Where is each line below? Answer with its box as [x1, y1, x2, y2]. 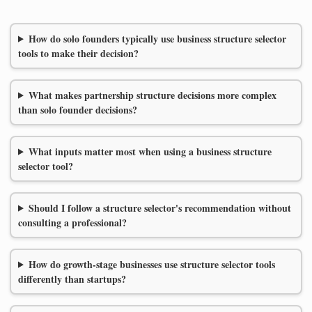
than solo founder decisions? [18, 102, 137, 117]
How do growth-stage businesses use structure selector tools [28, 256, 275, 272]
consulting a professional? [18, 214, 127, 230]
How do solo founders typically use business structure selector [28, 31, 286, 46]
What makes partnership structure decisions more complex [28, 87, 276, 102]
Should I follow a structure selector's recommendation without [28, 200, 291, 215]
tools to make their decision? [18, 45, 139, 61]
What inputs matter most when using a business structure [28, 143, 272, 159]
